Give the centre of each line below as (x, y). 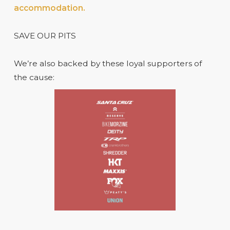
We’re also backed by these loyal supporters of (108, 63)
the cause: (34, 77)
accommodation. (49, 8)
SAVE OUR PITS (45, 35)
